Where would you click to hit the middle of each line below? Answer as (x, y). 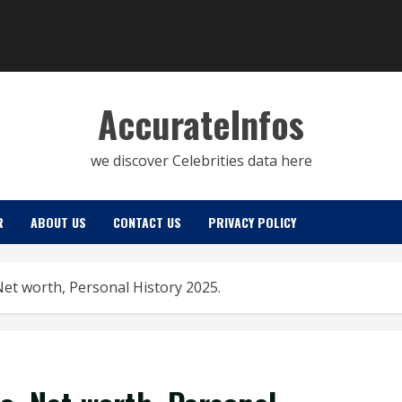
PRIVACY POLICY (252, 222)
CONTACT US (147, 222)
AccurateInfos (201, 124)
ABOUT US (58, 222)
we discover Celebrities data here (201, 161)
